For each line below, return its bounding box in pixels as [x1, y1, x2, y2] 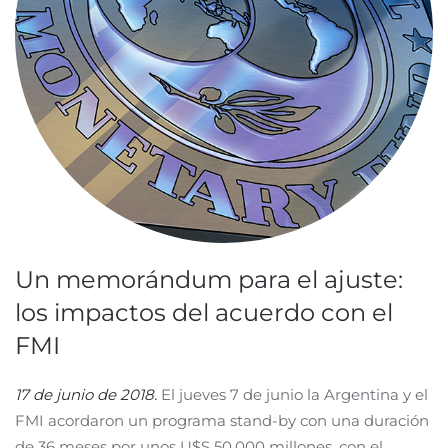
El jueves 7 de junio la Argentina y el [157, 385, 428, 404]
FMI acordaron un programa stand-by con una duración [15, 411, 429, 430]
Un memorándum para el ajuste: [15, 265, 403, 294]
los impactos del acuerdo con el [15, 298, 393, 327]
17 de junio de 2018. [15, 385, 157, 404]
